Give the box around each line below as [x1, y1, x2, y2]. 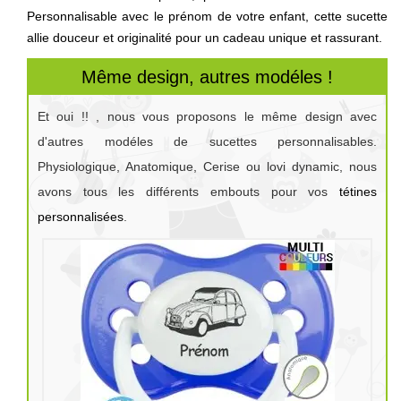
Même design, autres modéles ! [81, 66, 333, 87]
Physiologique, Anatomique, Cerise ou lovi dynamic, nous [38, 158, 377, 174]
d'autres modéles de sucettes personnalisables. [38, 133, 377, 149]
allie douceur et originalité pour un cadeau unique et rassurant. [27, 30, 382, 45]
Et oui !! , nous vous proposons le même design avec [38, 108, 377, 124]
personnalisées [38, 209, 124, 224]
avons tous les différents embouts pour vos [38, 183, 339, 199]
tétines [339, 183, 377, 199]
